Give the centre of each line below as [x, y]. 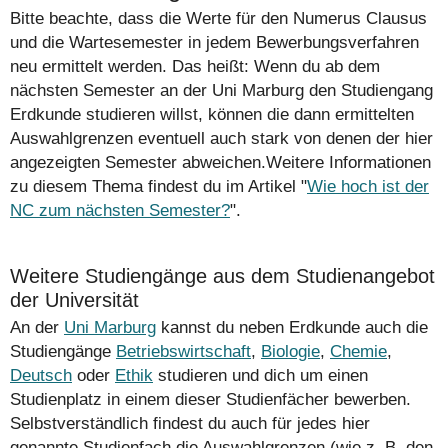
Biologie [290, 352]
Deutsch [41, 376]
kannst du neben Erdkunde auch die [292, 328]
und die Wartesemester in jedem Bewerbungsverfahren [214, 43]
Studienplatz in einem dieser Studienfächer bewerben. [210, 400]
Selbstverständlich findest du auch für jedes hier [190, 424]
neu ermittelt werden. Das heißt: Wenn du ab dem [195, 67]
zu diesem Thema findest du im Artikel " [158, 187]
